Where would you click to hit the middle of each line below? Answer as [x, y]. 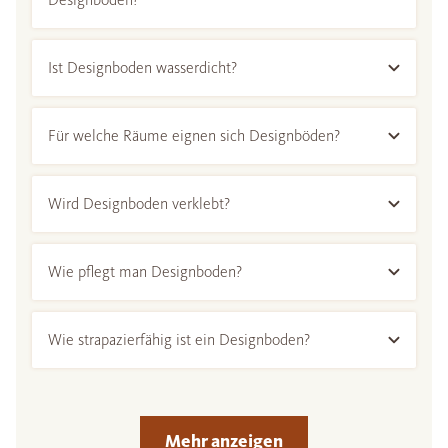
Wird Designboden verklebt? [139, 204]
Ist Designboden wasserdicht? [142, 68]
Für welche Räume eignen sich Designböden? [194, 136]
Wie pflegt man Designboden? [145, 272]
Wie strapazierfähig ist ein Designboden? [179, 340]
